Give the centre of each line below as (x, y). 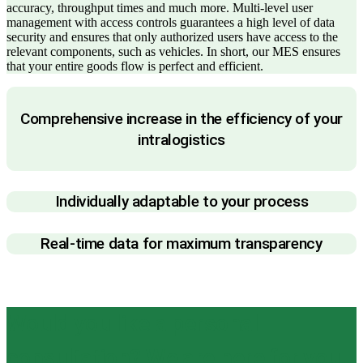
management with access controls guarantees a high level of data (171, 23)
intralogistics (181, 139)
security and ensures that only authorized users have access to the (172, 37)
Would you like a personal (132, 324)
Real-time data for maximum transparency (181, 243)
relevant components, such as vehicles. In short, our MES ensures (173, 52)
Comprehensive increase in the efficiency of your (181, 118)
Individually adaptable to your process (181, 202)
